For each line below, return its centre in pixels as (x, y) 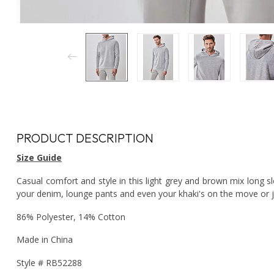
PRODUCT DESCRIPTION (85, 138)
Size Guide (39, 157)
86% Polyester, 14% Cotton (71, 217)
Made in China (45, 240)
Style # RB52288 (49, 263)
